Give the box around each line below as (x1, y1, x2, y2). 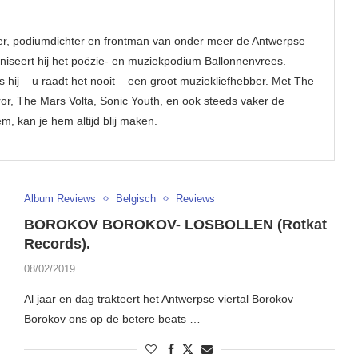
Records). (23, 236, 90, 253)
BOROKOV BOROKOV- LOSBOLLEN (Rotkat (23, 217, 327, 233)
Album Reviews (23, 193, 96, 205)
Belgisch (115, 193, 156, 205)
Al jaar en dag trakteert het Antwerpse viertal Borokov (23, 292, 293, 306)
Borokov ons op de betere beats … (23, 312, 201, 326)
